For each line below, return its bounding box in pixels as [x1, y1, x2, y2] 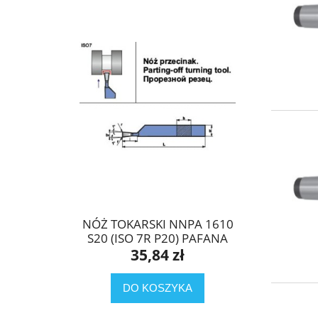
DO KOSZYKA [123, 282, 192, 295]
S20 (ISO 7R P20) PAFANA [87, 229, 228, 246]
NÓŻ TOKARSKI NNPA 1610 [82, 215, 234, 232]
